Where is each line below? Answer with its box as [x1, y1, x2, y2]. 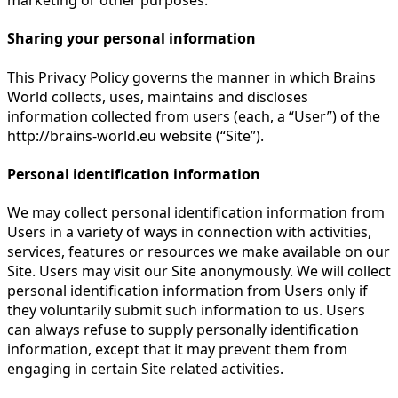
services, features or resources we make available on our [7, 242, 390, 262]
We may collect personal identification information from [7, 203, 385, 223]
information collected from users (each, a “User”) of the [7, 106, 380, 126]
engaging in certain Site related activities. [7, 359, 283, 379]
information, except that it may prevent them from [7, 339, 347, 360]
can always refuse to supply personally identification [7, 320, 359, 340]
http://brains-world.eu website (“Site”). [7, 125, 264, 146]
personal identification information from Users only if [7, 281, 368, 301]
